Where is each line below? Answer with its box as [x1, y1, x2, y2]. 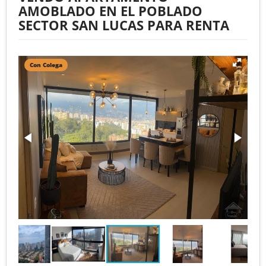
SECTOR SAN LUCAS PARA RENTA [18, 15, 229, 34]
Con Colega [30, 60, 62, 69]
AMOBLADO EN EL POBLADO [18, 1, 202, 20]
